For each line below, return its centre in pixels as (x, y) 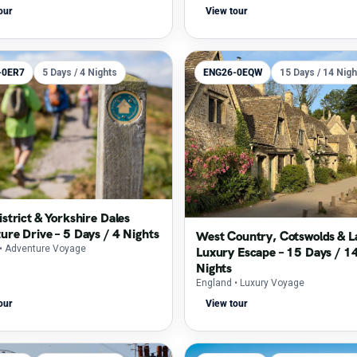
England (214, 283)
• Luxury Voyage (269, 283)
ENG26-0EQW (233, 73)
